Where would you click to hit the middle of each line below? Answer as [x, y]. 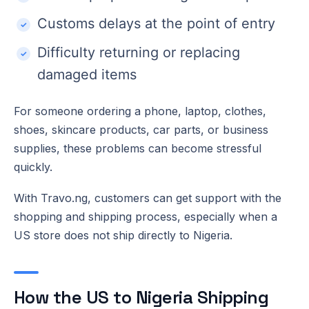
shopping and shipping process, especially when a [146, 216]
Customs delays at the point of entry [156, 23]
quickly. [33, 167]
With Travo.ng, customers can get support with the [148, 198]
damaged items [87, 74]
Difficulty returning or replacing [139, 52]
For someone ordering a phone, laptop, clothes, [140, 111]
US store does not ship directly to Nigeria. [123, 235]
